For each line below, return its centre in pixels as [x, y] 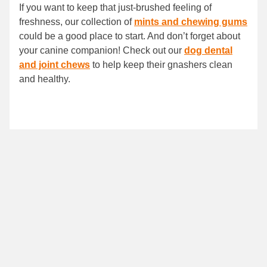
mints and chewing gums [191, 21]
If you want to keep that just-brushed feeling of [115, 7]
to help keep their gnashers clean [161, 64]
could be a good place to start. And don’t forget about [130, 36]
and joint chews [55, 64]
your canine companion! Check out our [102, 50]
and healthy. [46, 79]
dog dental [208, 50]
